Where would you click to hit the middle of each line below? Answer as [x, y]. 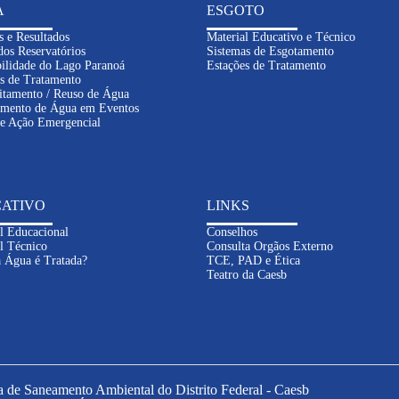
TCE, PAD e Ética [253, 261]
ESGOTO [236, 10]
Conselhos [232, 232]
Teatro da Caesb [247, 275]
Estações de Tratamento [266, 65]
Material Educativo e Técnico [281, 37]
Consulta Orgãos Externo [270, 246]
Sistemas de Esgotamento [270, 51]
